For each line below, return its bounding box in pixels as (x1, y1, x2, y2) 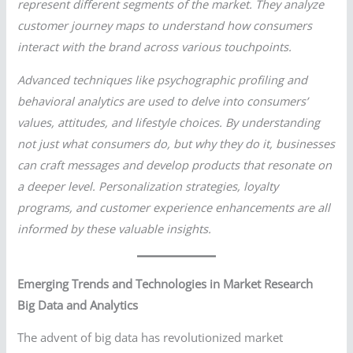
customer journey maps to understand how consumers (17, 17, 313, 34)
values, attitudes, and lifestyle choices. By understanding (17, 113, 321, 130)
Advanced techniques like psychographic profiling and (17, 71, 308, 87)
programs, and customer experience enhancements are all (17, 199, 331, 215)
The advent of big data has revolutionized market (17, 329, 284, 346)
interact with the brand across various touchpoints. (17, 39, 292, 55)
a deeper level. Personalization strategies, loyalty (17, 177, 279, 194)
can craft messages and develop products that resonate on (17, 156, 333, 173)
